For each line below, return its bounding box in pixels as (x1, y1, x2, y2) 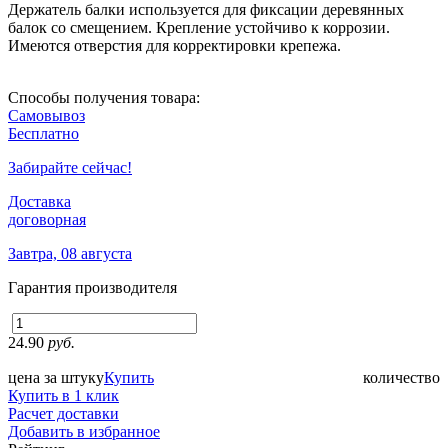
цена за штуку (8, 368, 104, 386)
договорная (8, 210, 86, 228)
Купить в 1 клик (8, 386, 119, 404)
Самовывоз (8, 106, 85, 124)
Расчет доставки (8, 404, 119, 422)
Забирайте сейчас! (8, 158, 132, 176)
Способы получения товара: (8, 88, 200, 106)
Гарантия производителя (8, 278, 177, 296)
